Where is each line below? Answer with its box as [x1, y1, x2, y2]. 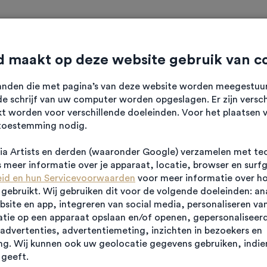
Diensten [75, 31, 114, 41]
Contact [204, 31, 241, 41]
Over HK [141, 31, 177, 41]
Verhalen [24, 31, 63, 41]
